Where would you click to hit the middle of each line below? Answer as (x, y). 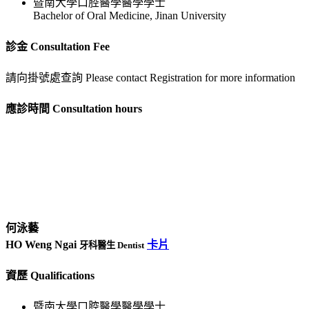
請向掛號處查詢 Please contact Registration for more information (150, 77)
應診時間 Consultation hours (74, 109)
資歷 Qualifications (50, 275)
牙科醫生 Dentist (112, 245)
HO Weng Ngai (42, 244)
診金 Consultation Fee (58, 46)
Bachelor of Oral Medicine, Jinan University (130, 16)
